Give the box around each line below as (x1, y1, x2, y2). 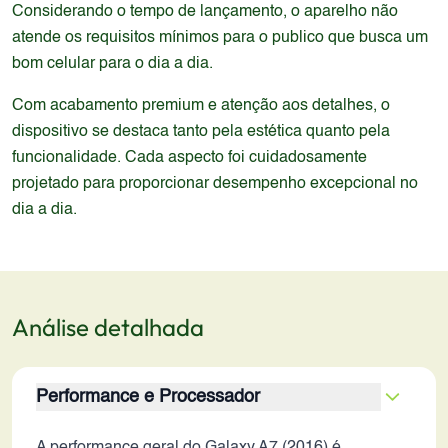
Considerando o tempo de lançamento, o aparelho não (12, 4, 398, 20)
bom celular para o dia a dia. (12, 56, 213, 72)
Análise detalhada (12, 312, 204, 342)
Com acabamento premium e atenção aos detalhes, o (12, 98, 390, 114)
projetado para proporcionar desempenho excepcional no (12, 176, 418, 192)
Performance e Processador (36, 388, 260, 406)
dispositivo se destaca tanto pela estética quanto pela (12, 124, 390, 140)
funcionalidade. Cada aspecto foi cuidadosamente (12, 150, 367, 166)
